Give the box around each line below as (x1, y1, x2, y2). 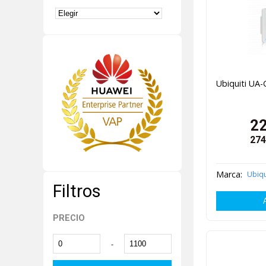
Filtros (53, 180, 101, 201)
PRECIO (53, 213, 85, 224)
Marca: (216, 169, 242, 180)
